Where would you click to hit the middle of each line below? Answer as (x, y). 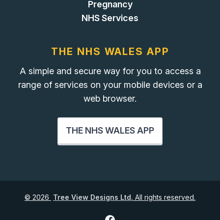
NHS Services (110, 18)
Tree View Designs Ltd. (93, 197)
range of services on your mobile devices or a (110, 85)
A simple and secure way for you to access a (110, 71)
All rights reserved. (164, 197)
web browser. (110, 99)
